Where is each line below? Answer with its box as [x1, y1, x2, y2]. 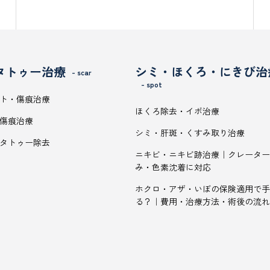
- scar [71, 67, 92, 77]
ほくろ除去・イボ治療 [135, 105, 219, 117]
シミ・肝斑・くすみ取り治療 [135, 127, 245, 139]
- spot [141, 79, 162, 89]
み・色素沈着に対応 [135, 161, 211, 173]
